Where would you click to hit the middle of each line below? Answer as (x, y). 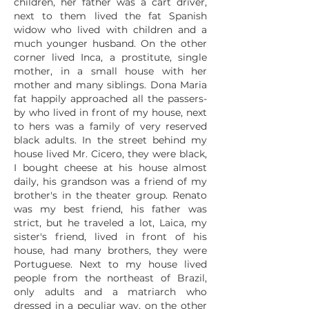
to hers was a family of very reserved (110, 126)
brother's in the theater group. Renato (110, 195)
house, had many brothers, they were (110, 250)
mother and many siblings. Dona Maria (110, 85)
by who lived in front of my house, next (110, 112)
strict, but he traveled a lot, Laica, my (110, 223)
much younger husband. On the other (110, 43)
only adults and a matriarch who (110, 292)
